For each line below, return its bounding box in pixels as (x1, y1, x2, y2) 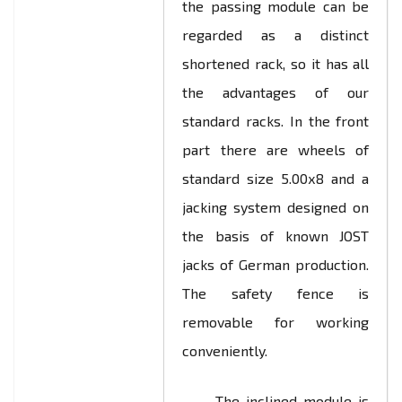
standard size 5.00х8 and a (182, 170, 370, 187)
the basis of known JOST (182, 227, 370, 244)
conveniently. (182, 342, 268, 359)
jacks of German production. (182, 256, 370, 273)
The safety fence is (182, 284, 370, 301)
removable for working (182, 313, 370, 330)
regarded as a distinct (182, 26, 370, 43)
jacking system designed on (182, 198, 370, 215)
